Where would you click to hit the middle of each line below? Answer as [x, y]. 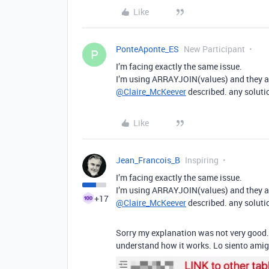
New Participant [214, 49]
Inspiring [202, 160]
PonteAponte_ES [147, 49]
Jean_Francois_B [148, 160]
